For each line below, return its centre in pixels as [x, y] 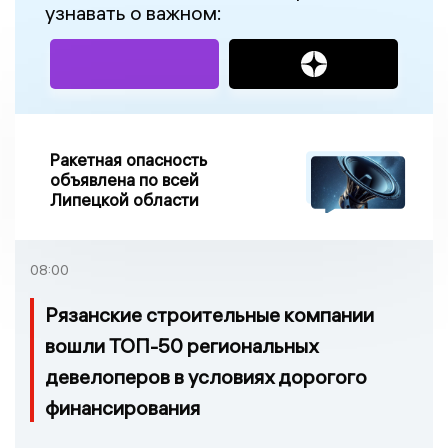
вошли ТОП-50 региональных [181, 346]
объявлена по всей [124, 180]
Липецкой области [124, 200]
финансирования [122, 408]
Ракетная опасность [128, 160]
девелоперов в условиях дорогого [206, 377]
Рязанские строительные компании [209, 315]
